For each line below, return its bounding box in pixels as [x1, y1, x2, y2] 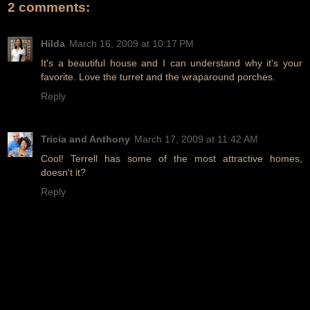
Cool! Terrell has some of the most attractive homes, [41, 152, 302, 164]
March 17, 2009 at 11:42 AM [134, 133, 258, 145]
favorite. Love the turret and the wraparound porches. [41, 71, 275, 82]
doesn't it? [41, 166, 86, 178]
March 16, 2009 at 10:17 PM [69, 37, 194, 49]
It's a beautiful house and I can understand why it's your [41, 57, 302, 69]
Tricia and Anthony [41, 133, 130, 145]
